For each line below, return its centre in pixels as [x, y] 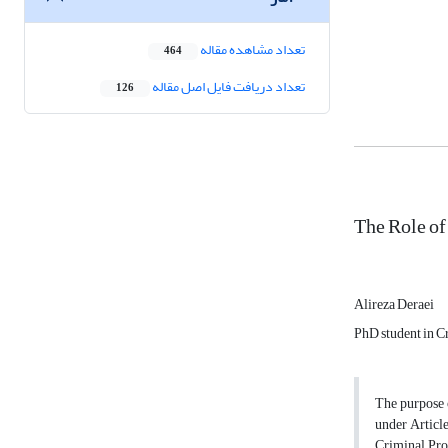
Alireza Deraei [394, 305]
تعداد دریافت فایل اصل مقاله [227, 87]
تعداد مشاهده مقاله [251, 50]
